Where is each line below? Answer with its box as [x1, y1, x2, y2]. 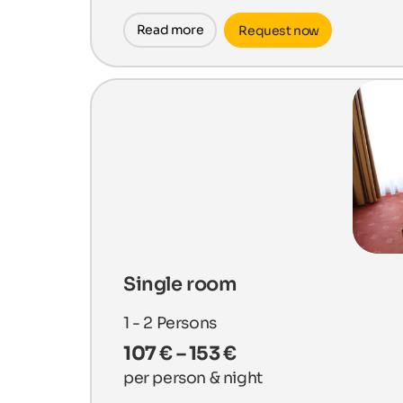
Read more [136, 21, 204, 38]
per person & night [123, 368, 263, 389]
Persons [156, 313, 217, 334]
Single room [123, 273, 237, 297]
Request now [236, 22, 319, 39]
